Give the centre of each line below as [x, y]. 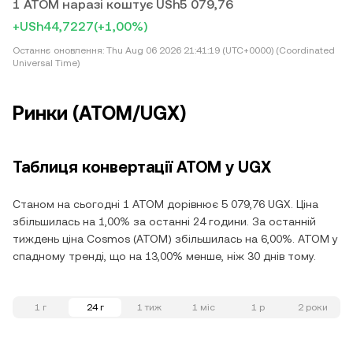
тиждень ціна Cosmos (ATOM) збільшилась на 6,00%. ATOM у [175, 239]
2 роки [312, 307]
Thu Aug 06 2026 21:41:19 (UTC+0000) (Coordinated [219, 50]
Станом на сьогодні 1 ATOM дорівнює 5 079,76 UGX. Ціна [165, 204]
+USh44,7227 [53, 26]
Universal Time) [46, 63]
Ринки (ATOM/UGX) [99, 113]
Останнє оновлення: [58, 50]
